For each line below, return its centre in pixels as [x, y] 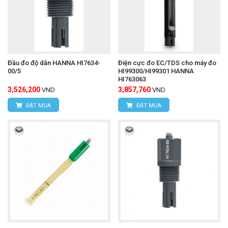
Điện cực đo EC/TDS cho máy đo [167, 63]
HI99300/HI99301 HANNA [156, 71]
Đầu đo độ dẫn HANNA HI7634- [54, 63]
